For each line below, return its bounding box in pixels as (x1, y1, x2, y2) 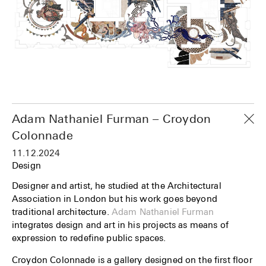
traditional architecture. (12, 205, 112, 217)
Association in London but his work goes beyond (12, 192, 217, 204)
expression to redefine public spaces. (12, 232, 166, 243)
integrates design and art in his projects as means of (12, 218, 229, 230)
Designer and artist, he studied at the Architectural (12, 179, 221, 191)
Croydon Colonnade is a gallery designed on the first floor (12, 254, 252, 265)
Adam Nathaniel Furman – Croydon (12, 111, 211, 125)
